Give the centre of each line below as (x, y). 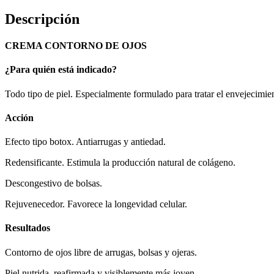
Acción (19, 117)
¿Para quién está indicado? (61, 70)
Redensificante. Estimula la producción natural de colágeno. (120, 163)
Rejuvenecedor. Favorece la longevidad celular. (96, 204)
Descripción (42, 19)
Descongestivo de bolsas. (54, 183)
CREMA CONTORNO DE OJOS (76, 46)
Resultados (28, 228)
